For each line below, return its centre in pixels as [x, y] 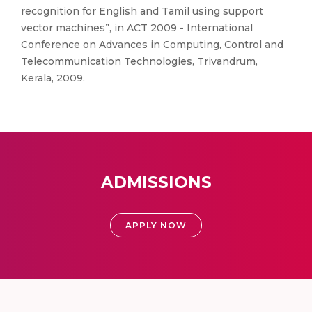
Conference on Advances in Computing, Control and [152, 45]
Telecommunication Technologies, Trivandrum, [139, 61]
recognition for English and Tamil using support [142, 11]
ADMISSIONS [156, 182]
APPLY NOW [156, 225]
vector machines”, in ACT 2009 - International [137, 28]
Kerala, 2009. [53, 78]
